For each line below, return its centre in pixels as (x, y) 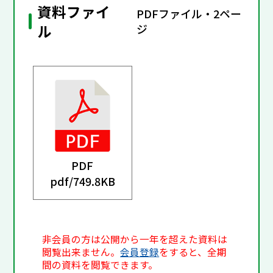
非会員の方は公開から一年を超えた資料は (135, 239)
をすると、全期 (193, 252)
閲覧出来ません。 (81, 252)
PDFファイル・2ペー (189, 14)
